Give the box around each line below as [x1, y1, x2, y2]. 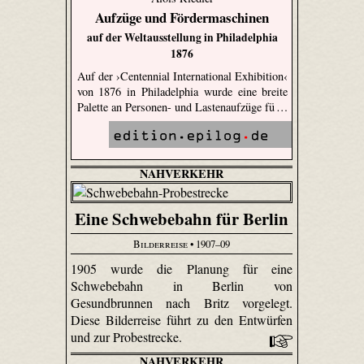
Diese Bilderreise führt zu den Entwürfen [70, 310, 293, 328]
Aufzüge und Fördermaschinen [95, 7, 270, 28]
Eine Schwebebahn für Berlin [74, 206, 288, 231]
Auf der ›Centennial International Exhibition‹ [76, 67, 288, 84]
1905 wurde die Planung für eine [70, 259, 293, 277]
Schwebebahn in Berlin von [70, 276, 293, 294]
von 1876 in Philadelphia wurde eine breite [76, 83, 288, 99]
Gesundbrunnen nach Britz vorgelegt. [70, 293, 293, 311]
